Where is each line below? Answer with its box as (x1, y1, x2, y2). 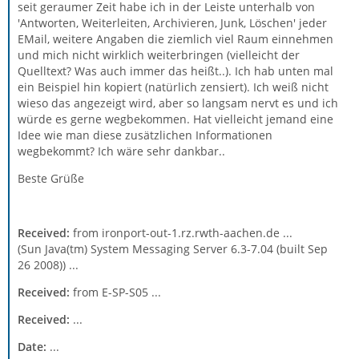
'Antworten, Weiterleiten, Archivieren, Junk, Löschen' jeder (18, 15, 327, 30)
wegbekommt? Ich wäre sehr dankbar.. (18, 143, 225, 159)
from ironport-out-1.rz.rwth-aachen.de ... (70, 225, 292, 240)
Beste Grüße (18, 171, 84, 186)
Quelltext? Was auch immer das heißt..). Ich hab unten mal (18, 63, 333, 79)
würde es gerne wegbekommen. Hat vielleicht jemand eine (18, 111, 333, 127)
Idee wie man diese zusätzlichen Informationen (18, 127, 272, 143)
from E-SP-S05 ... (70, 284, 161, 300)
